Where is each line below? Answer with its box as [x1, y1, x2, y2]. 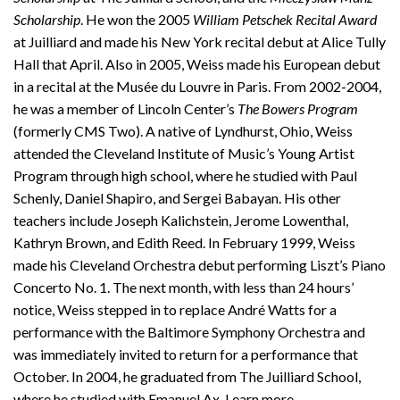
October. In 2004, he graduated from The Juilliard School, [13, 368, 361, 385]
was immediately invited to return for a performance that [13, 346, 358, 362]
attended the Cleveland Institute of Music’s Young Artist [13, 145, 354, 162]
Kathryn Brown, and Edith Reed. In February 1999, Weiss [13, 234, 355, 251]
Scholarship [13, 11, 80, 28]
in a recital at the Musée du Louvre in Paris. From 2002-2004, [13, 78, 381, 95]
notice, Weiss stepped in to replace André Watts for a [13, 301, 337, 318]
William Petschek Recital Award [193, 11, 377, 28]
